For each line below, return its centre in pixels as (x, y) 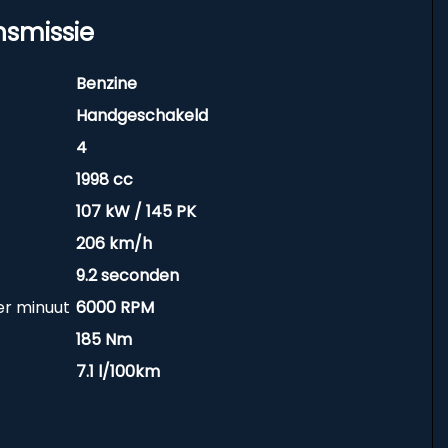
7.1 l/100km (117, 371)
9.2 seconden (127, 275)
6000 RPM (114, 307)
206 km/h (113, 243)
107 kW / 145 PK (135, 211)
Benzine (106, 83)
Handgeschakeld (141, 115)
